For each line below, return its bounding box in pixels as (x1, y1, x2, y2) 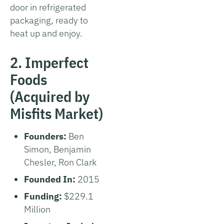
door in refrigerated (10, 1, 86, 13)
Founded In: (24, 173, 77, 185)
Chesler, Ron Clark (24, 156, 96, 168)
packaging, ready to (10, 14, 88, 26)
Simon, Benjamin (24, 143, 91, 155)
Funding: (24, 190, 64, 202)
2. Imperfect (10, 52, 88, 72)
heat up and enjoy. (10, 27, 82, 39)
